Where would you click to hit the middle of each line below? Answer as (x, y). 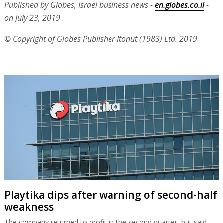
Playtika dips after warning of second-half (111, 194)
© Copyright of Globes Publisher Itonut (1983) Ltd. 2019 (101, 39)
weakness (29, 206)
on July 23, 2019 (32, 18)
